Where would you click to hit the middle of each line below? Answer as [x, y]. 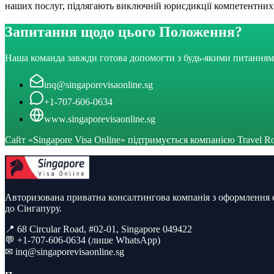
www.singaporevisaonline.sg [100, 119]
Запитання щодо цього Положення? [124, 32]
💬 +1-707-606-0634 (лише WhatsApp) [83, 240]
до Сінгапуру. [33, 208]
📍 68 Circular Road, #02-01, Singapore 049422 [98, 229]
